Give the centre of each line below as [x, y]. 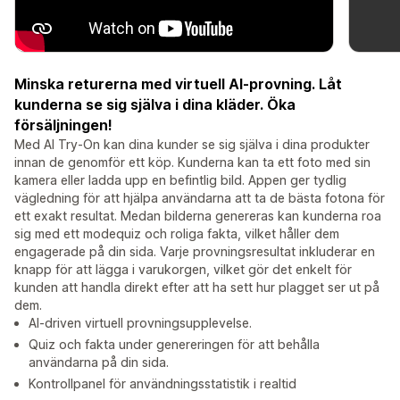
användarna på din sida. [99, 362]
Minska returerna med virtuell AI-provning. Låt [178, 84]
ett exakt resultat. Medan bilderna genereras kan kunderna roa [198, 216]
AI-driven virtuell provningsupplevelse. [140, 323]
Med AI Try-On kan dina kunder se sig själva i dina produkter [192, 145]
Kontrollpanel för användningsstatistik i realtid [162, 384]
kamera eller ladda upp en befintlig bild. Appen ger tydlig [180, 180]
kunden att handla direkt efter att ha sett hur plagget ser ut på [197, 287]
